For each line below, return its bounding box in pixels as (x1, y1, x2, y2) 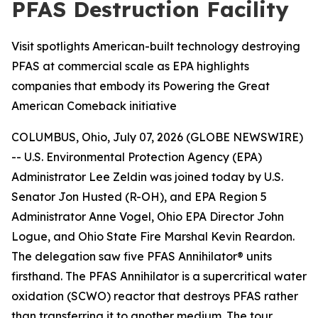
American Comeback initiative (11, 99, 177, 113)
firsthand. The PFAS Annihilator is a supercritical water (11, 269, 307, 283)
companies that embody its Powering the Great (11, 79, 270, 93)
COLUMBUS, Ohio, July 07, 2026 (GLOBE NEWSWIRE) (11, 130, 303, 144)
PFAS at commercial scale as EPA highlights (11, 59, 249, 73)
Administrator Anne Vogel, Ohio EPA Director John (11, 209, 284, 224)
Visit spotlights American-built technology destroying (11, 39, 300, 53)
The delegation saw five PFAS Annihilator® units (11, 249, 272, 263)
